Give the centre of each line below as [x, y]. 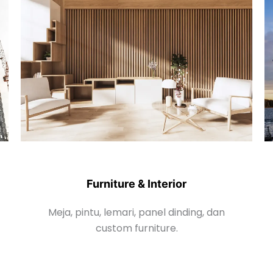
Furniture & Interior [136, 183]
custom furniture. [136, 228]
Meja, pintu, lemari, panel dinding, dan [136, 212]
